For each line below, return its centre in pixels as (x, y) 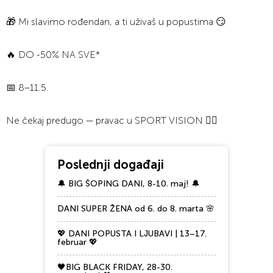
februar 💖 (77, 243)
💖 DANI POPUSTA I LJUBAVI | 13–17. (132, 234)
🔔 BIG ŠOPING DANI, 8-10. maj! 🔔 (129, 184)
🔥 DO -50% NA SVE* (53, 55)
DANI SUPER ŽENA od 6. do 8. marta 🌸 (136, 209)
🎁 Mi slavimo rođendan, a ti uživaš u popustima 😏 (116, 22)
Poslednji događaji (111, 165)
